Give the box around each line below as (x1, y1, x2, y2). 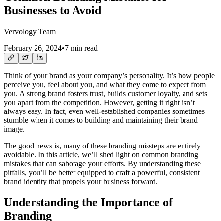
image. (4, 124, 25, 133)
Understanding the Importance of (4, 195, 173, 209)
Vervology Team (4, 27, 56, 36)
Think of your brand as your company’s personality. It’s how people (4, 71, 215, 80)
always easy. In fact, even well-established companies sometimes (4, 107, 205, 115)
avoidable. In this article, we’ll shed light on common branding (4, 150, 198, 159)
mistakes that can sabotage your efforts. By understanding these (4, 159, 201, 168)
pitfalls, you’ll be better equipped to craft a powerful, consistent (4, 168, 200, 177)
